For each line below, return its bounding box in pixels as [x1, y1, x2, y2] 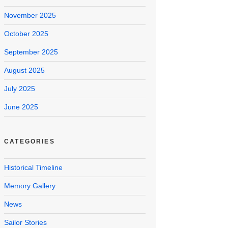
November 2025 [4, 11, 56, 20]
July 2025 [4, 84, 35, 93]
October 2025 [4, 30, 48, 38]
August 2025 [4, 66, 45, 75]
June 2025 [4, 103, 38, 111]
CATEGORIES [4, 138, 55, 146]
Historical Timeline [4, 163, 63, 172]
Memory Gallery [4, 182, 55, 190]
